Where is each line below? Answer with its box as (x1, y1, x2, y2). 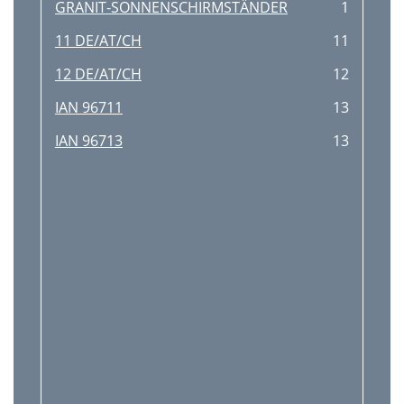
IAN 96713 (54, 131, 123, 151)
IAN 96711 (54, 97, 123, 117)
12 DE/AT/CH (54, 64, 142, 84)
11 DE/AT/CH (54, 31, 142, 50)
